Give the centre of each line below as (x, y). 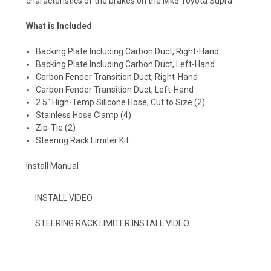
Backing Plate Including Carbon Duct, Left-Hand (126, 64)
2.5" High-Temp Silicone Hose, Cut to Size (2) (121, 102)
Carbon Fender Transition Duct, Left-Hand (115, 89)
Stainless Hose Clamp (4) (84, 115)
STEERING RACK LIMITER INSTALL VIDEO (112, 223)
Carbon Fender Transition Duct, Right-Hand (117, 77)
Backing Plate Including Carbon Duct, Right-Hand (128, 51)
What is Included (59, 26)
